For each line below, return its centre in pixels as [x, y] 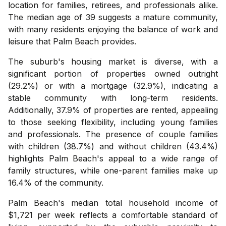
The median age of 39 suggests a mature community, [113, 17]
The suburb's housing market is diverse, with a [113, 61]
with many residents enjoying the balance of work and [113, 29]
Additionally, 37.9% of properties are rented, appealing [113, 110]
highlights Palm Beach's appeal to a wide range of [113, 158]
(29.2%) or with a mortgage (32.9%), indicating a [113, 86]
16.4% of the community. [56, 182]
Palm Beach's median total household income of [113, 203]
